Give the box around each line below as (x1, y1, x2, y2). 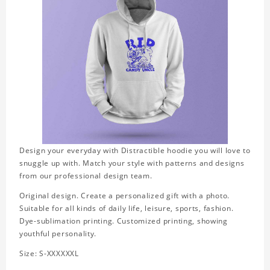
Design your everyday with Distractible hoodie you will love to (19, 145, 251, 156)
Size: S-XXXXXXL (19, 248, 79, 259)
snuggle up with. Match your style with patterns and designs (19, 158, 245, 169)
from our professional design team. (19, 171, 152, 181)
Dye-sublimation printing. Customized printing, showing (19, 216, 228, 227)
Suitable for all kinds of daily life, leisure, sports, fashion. (19, 203, 234, 214)
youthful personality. (19, 228, 97, 239)
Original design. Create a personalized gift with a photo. (19, 190, 230, 201)
